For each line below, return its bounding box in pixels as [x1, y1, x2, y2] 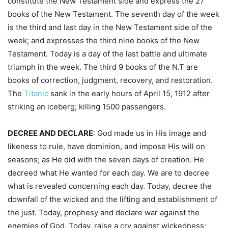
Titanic [24, 89, 48, 99]
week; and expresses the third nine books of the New [8, 36, 199, 46]
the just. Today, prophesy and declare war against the [8, 208, 199, 218]
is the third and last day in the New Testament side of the [8, 22, 212, 33]
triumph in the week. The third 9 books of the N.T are [8, 62, 198, 72]
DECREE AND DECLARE [8, 128, 93, 138]
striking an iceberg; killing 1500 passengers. [8, 102, 166, 112]
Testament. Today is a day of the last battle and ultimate [8, 49, 207, 59]
